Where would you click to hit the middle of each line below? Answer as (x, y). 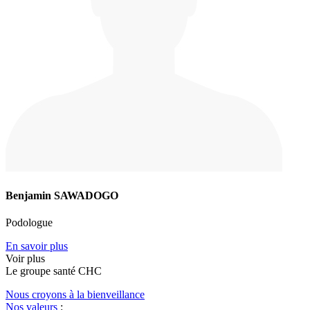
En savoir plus (37, 246)
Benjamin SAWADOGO (62, 195)
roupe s (42, 271)
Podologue (29, 222)
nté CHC (82, 271)
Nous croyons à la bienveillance (75, 294)
